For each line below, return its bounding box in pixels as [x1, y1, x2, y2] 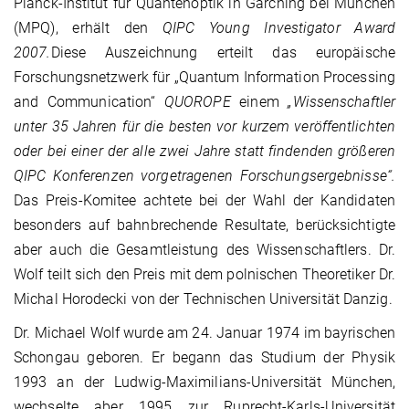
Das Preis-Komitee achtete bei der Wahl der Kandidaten [14, 192, 395, 210]
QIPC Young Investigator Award [162, 19, 395, 37]
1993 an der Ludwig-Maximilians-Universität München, [14, 373, 395, 392]
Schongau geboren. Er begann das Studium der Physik [14, 349, 395, 367]
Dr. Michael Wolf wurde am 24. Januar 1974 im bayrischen [14, 324, 395, 342]
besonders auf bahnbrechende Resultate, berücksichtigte [14, 216, 395, 235]
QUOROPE [163, 93, 231, 111]
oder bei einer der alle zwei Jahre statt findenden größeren [14, 142, 395, 161]
